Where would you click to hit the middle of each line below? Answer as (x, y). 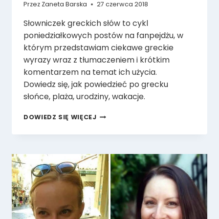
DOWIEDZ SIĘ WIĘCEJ (60, 117)
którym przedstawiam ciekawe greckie (99, 48)
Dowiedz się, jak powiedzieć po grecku (96, 85)
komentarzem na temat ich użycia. (90, 72)
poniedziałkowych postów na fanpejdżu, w (103, 36)
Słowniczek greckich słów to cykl (86, 23)
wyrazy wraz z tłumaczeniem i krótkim (97, 60)
